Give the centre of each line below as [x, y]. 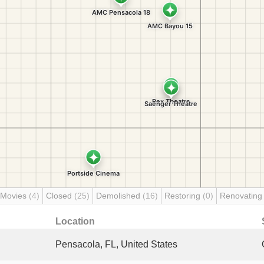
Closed [60, 196]
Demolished [119, 196]
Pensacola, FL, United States [116, 244]
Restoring [184, 196]
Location [75, 221]
